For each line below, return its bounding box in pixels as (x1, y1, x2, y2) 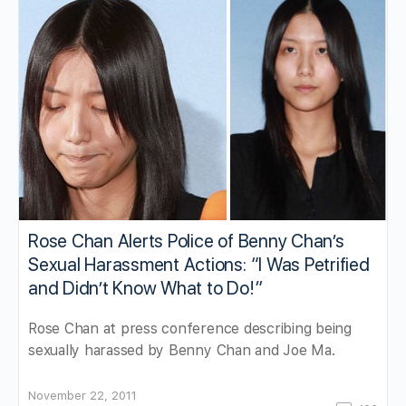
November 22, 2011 (28, 389, 137, 403)
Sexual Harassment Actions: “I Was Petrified (28, 254, 370, 276)
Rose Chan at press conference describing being (28, 320, 352, 338)
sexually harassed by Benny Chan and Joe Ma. (28, 342, 335, 360)
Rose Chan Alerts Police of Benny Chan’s (28, 230, 344, 253)
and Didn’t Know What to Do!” (28, 277, 263, 300)
